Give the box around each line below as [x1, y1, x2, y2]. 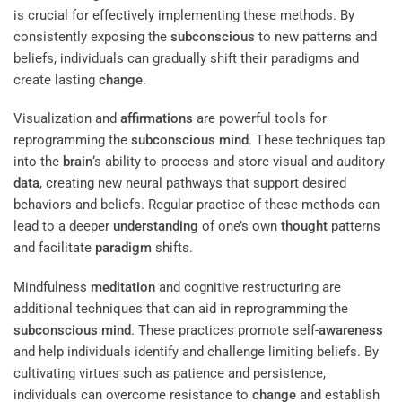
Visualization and [13, 110, 120, 127]
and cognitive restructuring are [155, 278, 341, 295]
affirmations [120, 110, 193, 127]
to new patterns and [255, 28, 377, 45]
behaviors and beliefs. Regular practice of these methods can [13, 197, 380, 214]
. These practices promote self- [131, 321, 319, 338]
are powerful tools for [193, 110, 327, 127]
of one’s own [198, 218, 281, 235]
